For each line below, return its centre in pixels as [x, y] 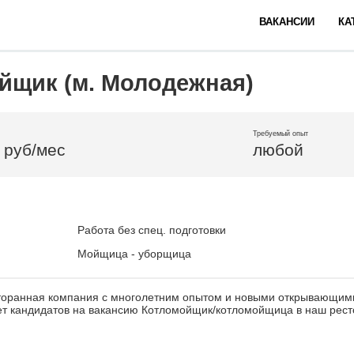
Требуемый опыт [281, 134]
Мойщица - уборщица [134, 254]
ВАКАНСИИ [287, 22]
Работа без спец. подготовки [152, 230]
